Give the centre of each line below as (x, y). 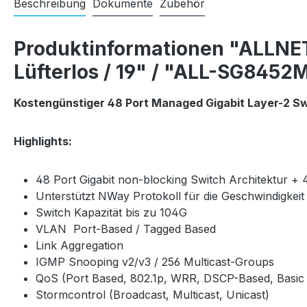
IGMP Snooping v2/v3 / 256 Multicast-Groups (155, 262)
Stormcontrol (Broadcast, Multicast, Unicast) (152, 295)
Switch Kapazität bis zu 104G (111, 212)
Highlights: (43, 141)
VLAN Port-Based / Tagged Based (126, 229)
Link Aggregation (79, 245)
